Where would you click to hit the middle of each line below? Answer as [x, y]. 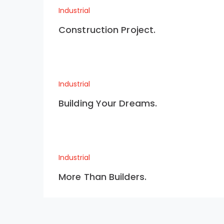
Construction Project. [107, 30]
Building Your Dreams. [108, 103]
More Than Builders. [102, 177]
